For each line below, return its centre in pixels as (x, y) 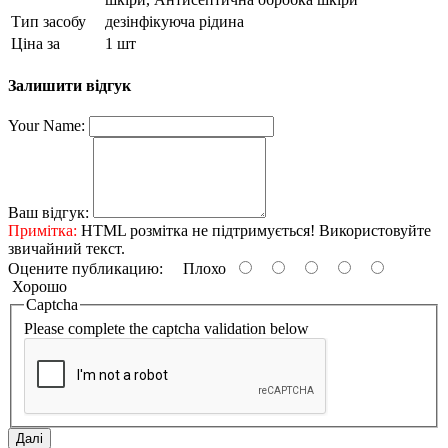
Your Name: (46, 126)
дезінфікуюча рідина (174, 21)
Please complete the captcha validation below (166, 328)
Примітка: (42, 231)
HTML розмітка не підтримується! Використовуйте (254, 231)
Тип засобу (48, 21)
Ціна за (35, 43)
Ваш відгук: (48, 213)
